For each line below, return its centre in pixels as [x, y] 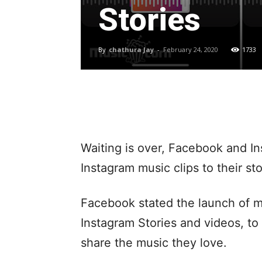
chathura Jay [131, 50]
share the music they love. [154, 243]
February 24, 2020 [191, 50]
